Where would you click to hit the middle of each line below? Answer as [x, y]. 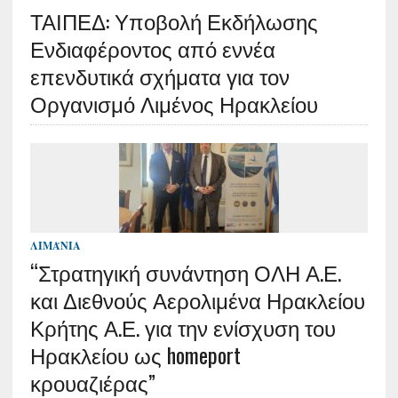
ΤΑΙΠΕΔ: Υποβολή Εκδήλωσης [174, 20]
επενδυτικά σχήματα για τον [159, 76]
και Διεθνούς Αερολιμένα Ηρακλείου [197, 299]
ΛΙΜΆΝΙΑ [55, 246]
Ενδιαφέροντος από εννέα [152, 48]
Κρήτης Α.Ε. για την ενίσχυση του [183, 327]
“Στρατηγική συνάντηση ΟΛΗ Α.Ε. [185, 272]
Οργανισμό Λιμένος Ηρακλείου [174, 103]
